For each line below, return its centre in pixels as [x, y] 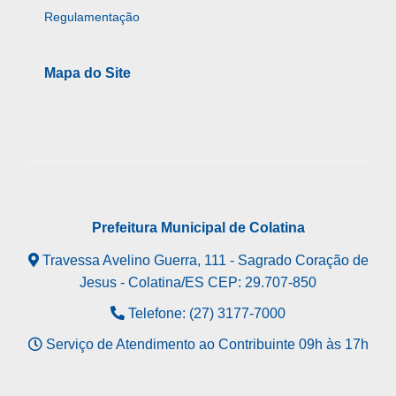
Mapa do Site [88, 73]
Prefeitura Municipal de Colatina [198, 228]
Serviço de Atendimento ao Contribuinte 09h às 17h [205, 345]
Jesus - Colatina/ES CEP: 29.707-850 [198, 283]
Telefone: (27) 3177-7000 [205, 314]
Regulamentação [92, 17]
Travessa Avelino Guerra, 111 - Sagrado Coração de [203, 261]
